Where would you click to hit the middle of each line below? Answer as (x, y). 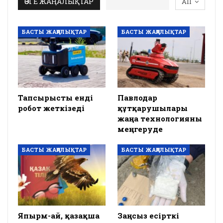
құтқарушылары (153, 108)
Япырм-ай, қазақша (59, 216)
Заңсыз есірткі (148, 216)
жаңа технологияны (160, 119)
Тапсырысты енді (56, 98)
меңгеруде (140, 129)
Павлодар (137, 98)
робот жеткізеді (51, 108)
